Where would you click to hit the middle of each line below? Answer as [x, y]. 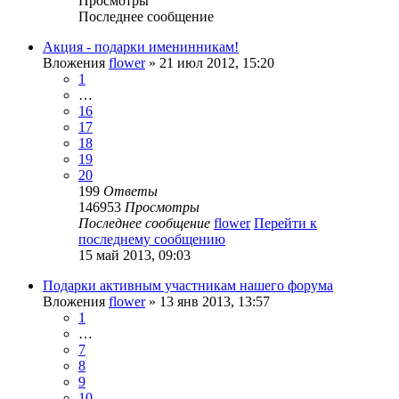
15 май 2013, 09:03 [134, 256]
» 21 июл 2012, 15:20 [210, 63]
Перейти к [285, 224]
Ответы [130, 191]
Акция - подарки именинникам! [141, 47]
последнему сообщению [152, 240]
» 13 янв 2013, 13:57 [208, 302]
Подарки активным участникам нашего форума [188, 286]
